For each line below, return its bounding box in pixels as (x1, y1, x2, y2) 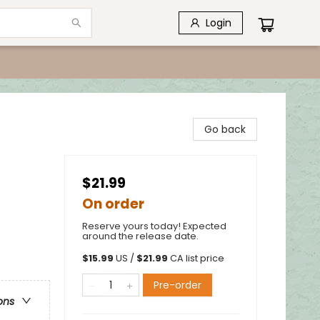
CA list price (170, 252, 224, 264)
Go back (204, 122, 246, 136)
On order (82, 194, 144, 214)
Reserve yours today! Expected (82, 219, 226, 233)
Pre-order (154, 278, 201, 292)
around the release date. (82, 229, 199, 243)
